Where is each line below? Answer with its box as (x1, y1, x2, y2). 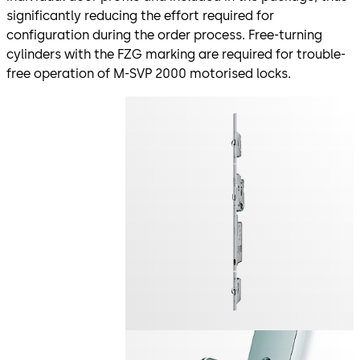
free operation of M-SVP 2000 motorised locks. (6, 65, 291, 81)
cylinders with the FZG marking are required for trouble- (6, 46, 346, 62)
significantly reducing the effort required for (6, 7, 274, 23)
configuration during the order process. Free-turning (6, 27, 322, 43)
